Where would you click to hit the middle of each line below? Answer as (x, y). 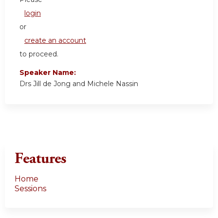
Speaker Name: (49, 73)
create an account (55, 41)
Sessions (30, 189)
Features (40, 159)
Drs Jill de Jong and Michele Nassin (79, 84)
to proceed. (39, 54)
